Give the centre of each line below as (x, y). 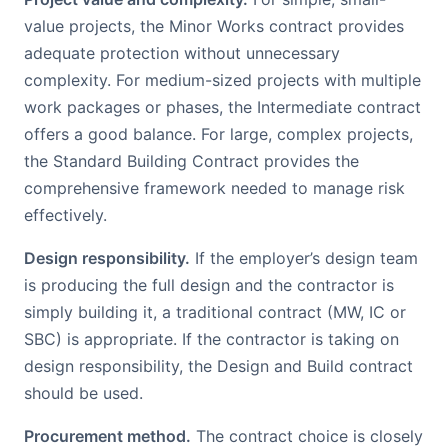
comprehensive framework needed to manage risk (214, 188)
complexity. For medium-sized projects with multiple (222, 80)
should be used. (83, 393)
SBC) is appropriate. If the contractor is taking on (211, 339)
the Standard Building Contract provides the (191, 161)
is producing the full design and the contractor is (209, 285)
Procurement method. (107, 436)
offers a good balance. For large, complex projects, (218, 134)
